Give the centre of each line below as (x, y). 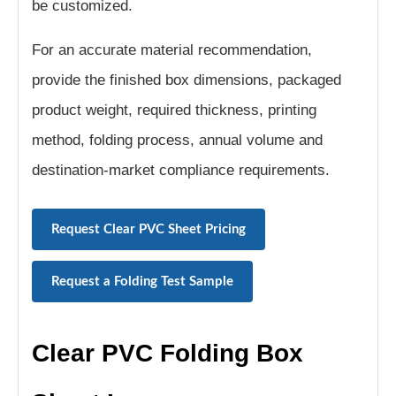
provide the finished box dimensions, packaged (187, 80)
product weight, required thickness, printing (174, 110)
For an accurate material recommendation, (172, 50)
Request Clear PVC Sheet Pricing (148, 230)
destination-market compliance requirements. (181, 171)
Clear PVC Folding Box (168, 354)
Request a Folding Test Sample (142, 282)
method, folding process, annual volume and (177, 141)
